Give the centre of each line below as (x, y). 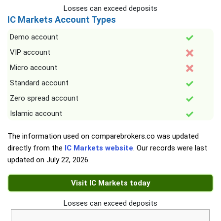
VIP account (30, 52)
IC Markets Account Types (62, 19)
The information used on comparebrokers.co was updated (103, 136)
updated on (27, 160)
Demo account (34, 37)
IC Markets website (99, 148)
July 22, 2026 (67, 160)
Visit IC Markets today (110, 183)
